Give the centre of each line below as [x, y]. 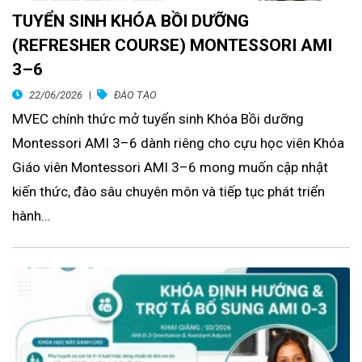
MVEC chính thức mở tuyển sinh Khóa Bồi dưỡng [158, 119]
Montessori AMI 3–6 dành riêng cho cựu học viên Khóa [178, 143]
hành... [32, 216]
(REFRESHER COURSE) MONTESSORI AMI [172, 46]
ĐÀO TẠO [135, 95]
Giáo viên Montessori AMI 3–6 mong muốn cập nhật [170, 168]
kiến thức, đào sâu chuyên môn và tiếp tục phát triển [168, 192]
